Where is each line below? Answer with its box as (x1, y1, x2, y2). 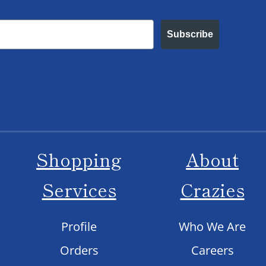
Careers (191, 242, 234, 258)
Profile (61, 218, 97, 235)
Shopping (36, 145, 122, 172)
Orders (59, 242, 99, 258)
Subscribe (167, 28, 214, 39)
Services (42, 176, 116, 202)
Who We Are (179, 218, 246, 235)
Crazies (180, 176, 245, 202)
